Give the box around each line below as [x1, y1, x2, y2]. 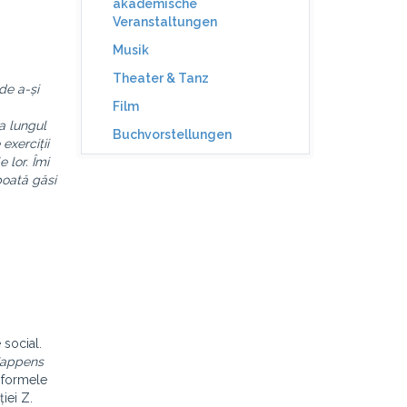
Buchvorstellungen [112, 127, 232, 142]
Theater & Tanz [112, 71, 209, 85]
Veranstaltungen [112, 15, 217, 29]
